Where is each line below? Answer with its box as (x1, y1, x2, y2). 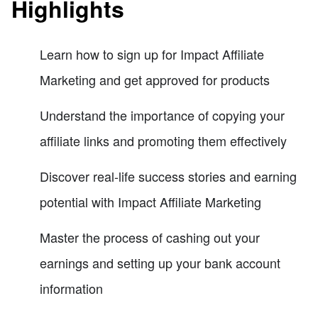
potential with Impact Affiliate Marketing (40, 192, 261, 211)
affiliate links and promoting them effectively (40, 131, 287, 150)
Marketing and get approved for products (40, 70, 270, 89)
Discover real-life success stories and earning (40, 166, 297, 185)
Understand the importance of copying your (40, 105, 285, 124)
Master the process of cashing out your (40, 227, 260, 246)
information (40, 278, 103, 297)
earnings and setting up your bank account (40, 253, 280, 272)
